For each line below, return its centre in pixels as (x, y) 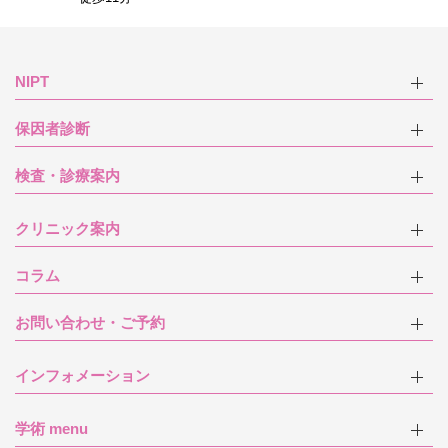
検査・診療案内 (67, 176)
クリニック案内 (67, 229)
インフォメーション (82, 376)
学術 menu (51, 429)
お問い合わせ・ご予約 (90, 323)
